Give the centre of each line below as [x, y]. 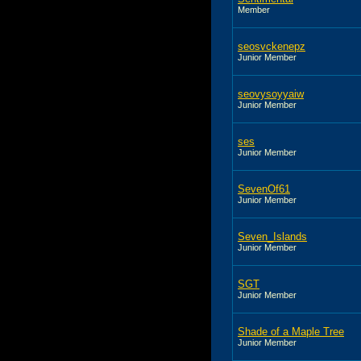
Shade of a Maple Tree [291, 331]
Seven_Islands [272, 236]
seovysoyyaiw [271, 93]
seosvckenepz [272, 46]
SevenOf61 [264, 189]
